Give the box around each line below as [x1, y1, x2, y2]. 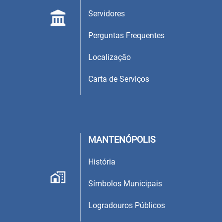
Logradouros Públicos [88, 201, 165, 211]
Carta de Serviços [88, 74, 149, 84]
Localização [88, 52, 131, 62]
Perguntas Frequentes [88, 30, 165, 40]
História [88, 157, 115, 167]
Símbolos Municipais [88, 179, 162, 189]
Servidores [88, 8, 125, 18]
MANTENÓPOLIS [88, 134, 156, 145]
